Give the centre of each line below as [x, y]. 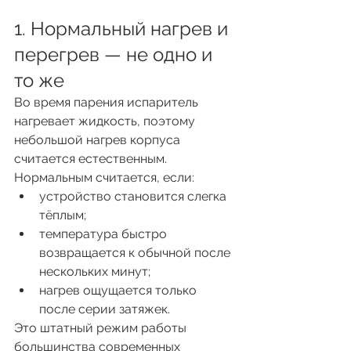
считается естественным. [90, 158]
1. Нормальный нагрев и [123, 28]
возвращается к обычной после [136, 252]
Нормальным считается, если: [104, 177]
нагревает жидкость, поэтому [106, 121]
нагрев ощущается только [119, 290]
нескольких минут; [95, 271]
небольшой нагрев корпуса [99, 139]
